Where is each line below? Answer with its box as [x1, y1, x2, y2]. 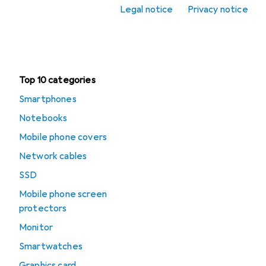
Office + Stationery [19, 7, 106, 19]
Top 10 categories [19, 74, 96, 86]
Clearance [19, 31, 63, 43]
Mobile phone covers [19, 131, 107, 143]
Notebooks [19, 112, 68, 124]
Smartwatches [19, 240, 83, 252]
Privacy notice [187, 4, 248, 15]
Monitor [19, 221, 53, 233]
